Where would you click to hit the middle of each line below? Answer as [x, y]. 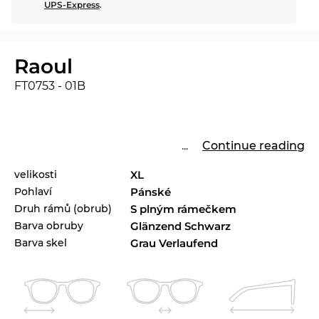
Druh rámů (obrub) [63, 209]
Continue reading [253, 146]
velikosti [36, 175]
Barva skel [41, 243]
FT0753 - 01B [50, 86]
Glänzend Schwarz [181, 226]
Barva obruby [49, 226]
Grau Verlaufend [174, 244]
